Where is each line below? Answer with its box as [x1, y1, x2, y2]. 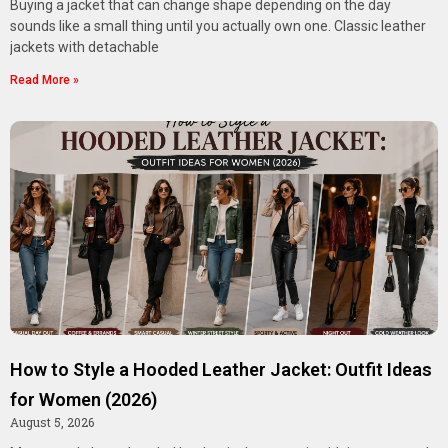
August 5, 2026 [10, 414, 94, 431]
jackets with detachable [10, 39, 159, 56]
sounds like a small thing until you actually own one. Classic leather [10, 18, 426, 35]
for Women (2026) [10, 389, 157, 411]
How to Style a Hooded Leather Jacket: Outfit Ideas [10, 359, 432, 381]
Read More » [10, 73, 79, 88]
